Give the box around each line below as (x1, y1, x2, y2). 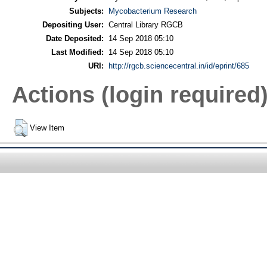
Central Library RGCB (108, 20, 183, 29)
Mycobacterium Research (108, 6, 197, 15)
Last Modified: (51, 47, 104, 57)
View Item (29, 123, 64, 132)
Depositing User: (42, 20, 104, 29)
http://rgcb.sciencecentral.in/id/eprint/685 (108, 61, 249, 70)
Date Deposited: (45, 33, 104, 43)
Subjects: (69, 6, 104, 15)
